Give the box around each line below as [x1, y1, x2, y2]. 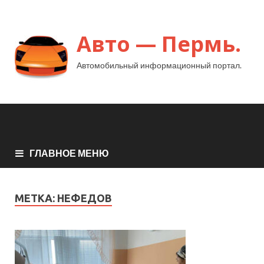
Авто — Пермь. [77, 29, 241, 58]
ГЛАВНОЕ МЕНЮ [29, 147, 109, 159]
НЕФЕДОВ [57, 192, 112, 204]
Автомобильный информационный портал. [77, 60, 242, 70]
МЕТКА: [15, 192, 57, 204]
